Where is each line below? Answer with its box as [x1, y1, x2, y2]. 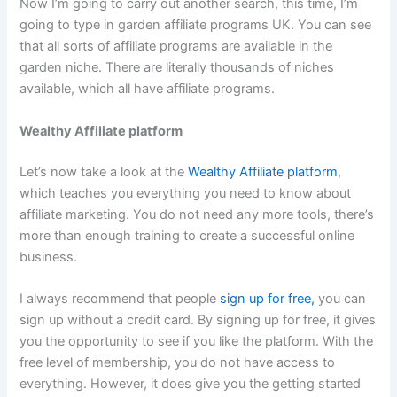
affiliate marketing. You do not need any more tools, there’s [19, 206, 375, 222]
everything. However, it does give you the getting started [19, 375, 362, 392]
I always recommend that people [19, 290, 221, 307]
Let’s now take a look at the [19, 163, 189, 180]
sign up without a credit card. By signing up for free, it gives [19, 311, 377, 328]
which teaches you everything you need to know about [19, 184, 352, 201]
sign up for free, [220, 290, 315, 307]
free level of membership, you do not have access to [19, 354, 336, 370]
